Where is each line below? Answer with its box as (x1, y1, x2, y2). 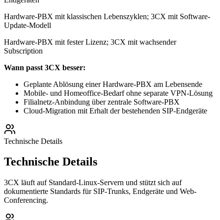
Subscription (4, 46, 43, 55)
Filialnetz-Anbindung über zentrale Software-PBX (24, 97, 180, 106)
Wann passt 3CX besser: (4, 63, 85, 72)
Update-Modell (4, 21, 51, 29)
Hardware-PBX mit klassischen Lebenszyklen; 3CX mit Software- (4, 12, 210, 21)
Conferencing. (4, 196, 48, 205)
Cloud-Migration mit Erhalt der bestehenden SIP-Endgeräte (24, 106, 207, 115)
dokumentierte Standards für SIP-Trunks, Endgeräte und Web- (4, 187, 196, 196)
